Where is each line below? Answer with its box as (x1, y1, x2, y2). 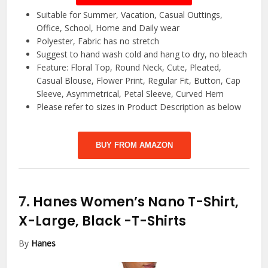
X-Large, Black (19, 212, 124, 231)
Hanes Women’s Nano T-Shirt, (33, 193, 239, 212)
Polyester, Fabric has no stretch (36, 35, 160, 47)
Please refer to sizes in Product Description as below (36, 101, 242, 113)
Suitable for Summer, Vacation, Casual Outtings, (36, 9, 223, 21)
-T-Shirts (124, 212, 187, 231)
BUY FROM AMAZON (95, 141, 173, 150)
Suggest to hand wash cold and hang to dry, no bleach (36, 48, 248, 60)
